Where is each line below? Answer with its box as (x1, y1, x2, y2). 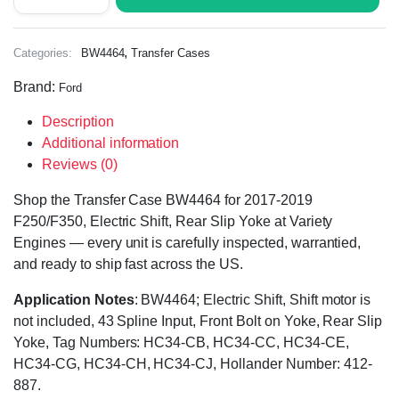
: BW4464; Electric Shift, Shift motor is (134, 292, 371, 307)
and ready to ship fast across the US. (13, 256, 243, 272)
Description (42, 114, 114, 129)
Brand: (13, 79, 59, 94)
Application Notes (13, 292, 134, 307)
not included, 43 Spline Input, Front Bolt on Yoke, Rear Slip (13, 313, 383, 329)
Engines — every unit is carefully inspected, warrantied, (13, 235, 362, 250)
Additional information (42, 135, 180, 151)
